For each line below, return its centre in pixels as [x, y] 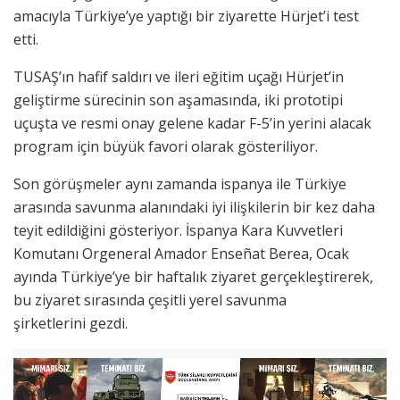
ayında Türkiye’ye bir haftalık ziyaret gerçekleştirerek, [193, 277]
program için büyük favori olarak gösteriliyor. [166, 147]
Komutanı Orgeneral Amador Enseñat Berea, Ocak [181, 254]
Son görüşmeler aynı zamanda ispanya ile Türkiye [180, 184]
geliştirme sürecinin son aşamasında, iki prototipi [178, 100]
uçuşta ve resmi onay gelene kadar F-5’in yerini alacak [192, 124]
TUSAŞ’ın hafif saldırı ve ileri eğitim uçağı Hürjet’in [179, 77]
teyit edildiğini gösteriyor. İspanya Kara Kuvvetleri [178, 231]
